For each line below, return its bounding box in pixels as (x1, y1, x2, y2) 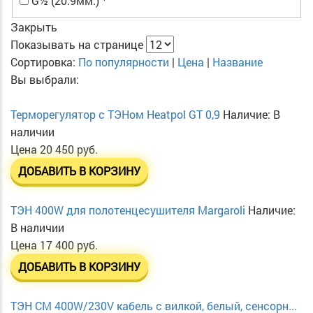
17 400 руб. (40, 238, 98, 253)
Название (212, 54, 263, 70)
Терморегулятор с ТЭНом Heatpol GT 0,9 (10, 107, 220, 122)
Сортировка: (10, 54, 78, 70)
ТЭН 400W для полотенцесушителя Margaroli (10, 203, 245, 218)
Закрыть (10, 20, 57, 35)
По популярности (78, 54, 172, 70)
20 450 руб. (40, 142, 98, 157)
